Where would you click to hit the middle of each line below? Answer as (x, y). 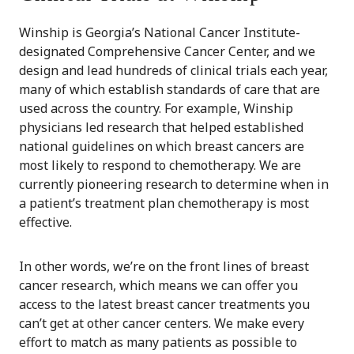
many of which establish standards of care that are (169, 90)
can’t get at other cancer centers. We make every (162, 324)
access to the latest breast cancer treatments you (164, 305)
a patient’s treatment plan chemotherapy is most (164, 203)
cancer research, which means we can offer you (158, 286)
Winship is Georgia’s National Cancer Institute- (160, 33)
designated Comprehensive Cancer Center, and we (167, 52)
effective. (45, 222)
